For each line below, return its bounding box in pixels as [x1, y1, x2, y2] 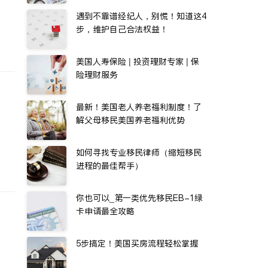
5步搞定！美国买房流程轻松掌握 [76, 237, 198, 249]
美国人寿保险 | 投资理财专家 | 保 [76, 56, 199, 68]
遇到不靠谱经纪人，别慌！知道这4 [76, 10, 206, 22]
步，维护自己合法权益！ [76, 23, 168, 35]
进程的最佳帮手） [76, 160, 143, 172]
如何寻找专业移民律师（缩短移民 [76, 147, 202, 159]
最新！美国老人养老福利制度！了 [76, 101, 202, 113]
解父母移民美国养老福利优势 [76, 114, 185, 126]
